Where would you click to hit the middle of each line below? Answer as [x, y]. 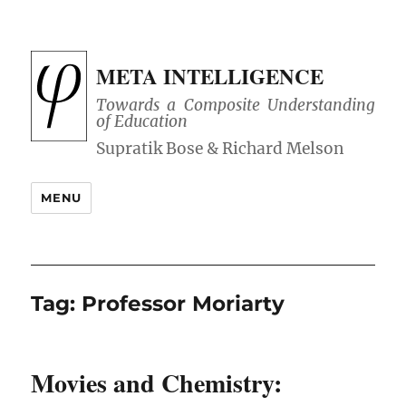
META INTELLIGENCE [210, 76]
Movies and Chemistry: [157, 383]
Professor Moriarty [184, 304]
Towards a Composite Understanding [236, 106]
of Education [142, 122]
